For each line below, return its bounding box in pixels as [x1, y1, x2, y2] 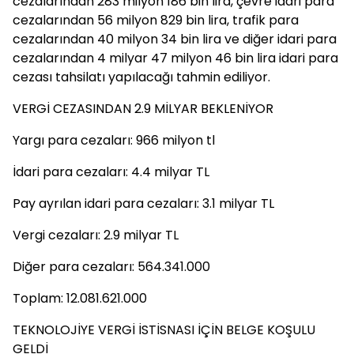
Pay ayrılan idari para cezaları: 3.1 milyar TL [13, 194, 274, 213]
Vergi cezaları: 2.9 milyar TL [13, 226, 179, 244]
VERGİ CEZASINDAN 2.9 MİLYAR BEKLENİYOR [13, 100, 273, 118]
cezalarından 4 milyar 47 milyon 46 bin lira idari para [13, 49, 338, 67]
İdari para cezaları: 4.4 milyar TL [13, 163, 209, 181]
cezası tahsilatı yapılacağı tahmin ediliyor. [13, 68, 270, 86]
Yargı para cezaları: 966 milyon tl [13, 131, 215, 149]
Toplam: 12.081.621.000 [13, 289, 147, 307]
